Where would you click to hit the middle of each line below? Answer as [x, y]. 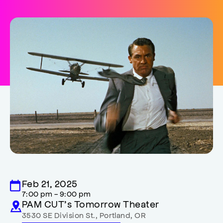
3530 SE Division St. [59, 215]
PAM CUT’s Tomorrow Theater [91, 203]
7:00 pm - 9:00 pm [56, 193]
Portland [115, 215]
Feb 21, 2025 [50, 183]
